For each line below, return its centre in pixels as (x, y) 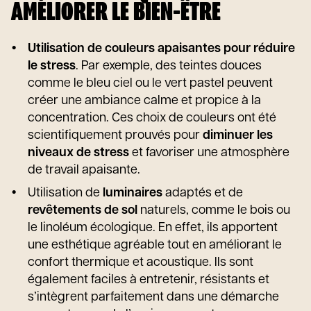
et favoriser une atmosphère (209, 153)
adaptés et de (203, 193)
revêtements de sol (83, 211)
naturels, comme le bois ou (214, 211)
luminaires (133, 193)
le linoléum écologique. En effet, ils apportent (153, 228)
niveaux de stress (78, 153)
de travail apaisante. (84, 170)
